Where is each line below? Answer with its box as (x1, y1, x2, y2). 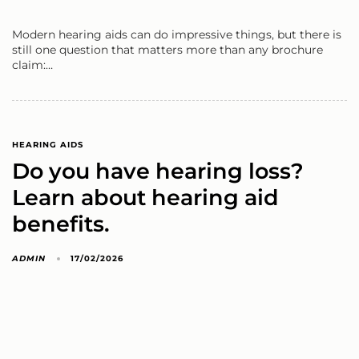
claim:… (12, 58, 53, 73)
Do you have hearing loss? (12, 157, 304, 184)
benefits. (12, 210, 110, 237)
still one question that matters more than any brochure (12, 42, 323, 58)
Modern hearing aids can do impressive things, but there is (12, 27, 341, 42)
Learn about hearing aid (12, 184, 279, 211)
